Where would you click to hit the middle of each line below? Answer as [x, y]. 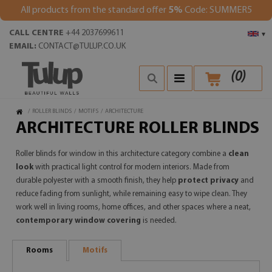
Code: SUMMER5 [217, 10]
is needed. [159, 221]
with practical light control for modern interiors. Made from [131, 167]
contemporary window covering [78, 221]
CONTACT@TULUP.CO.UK [82, 46]
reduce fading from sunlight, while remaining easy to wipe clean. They [131, 194]
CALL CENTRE [36, 33]
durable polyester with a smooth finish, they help [97, 181]
